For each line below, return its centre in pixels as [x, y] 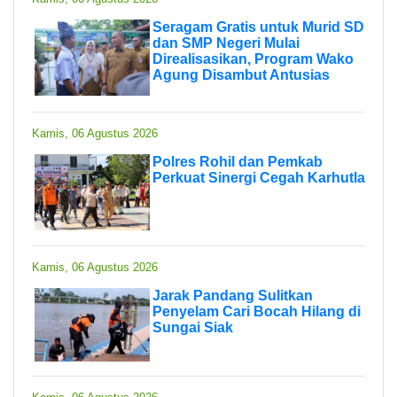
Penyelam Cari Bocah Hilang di [257, 311]
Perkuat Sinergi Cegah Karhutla [259, 177]
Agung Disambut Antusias [241, 74]
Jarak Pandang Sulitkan [233, 295]
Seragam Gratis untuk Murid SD [258, 27]
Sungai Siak [193, 327]
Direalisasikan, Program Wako [253, 58]
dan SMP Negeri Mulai [226, 43]
